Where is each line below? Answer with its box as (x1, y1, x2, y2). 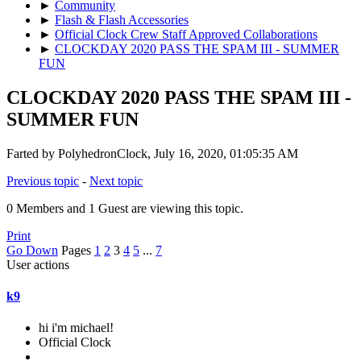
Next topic (89, 173, 143, 188)
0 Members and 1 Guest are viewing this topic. (6, 201, 243, 215)
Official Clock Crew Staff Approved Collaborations (55, 27, 317, 41)
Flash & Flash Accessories (55, 12, 189, 27)
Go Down (6, 243, 58, 257)
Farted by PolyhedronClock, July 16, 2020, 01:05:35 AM (6, 146, 298, 160)
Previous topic (6, 173, 79, 188)
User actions (6, 257, 69, 272)
